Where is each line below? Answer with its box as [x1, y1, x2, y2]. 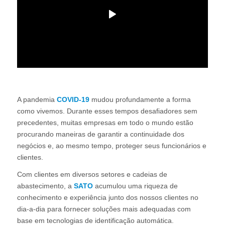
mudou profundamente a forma [89, 95, 191, 103]
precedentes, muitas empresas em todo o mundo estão [17, 118, 193, 127]
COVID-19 [56, 95, 89, 103]
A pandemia [17, 95, 57, 103]
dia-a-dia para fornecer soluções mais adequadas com [17, 205, 191, 213]
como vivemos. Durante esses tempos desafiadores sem [17, 106, 197, 115]
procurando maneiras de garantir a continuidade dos [17, 130, 184, 138]
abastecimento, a [17, 182, 74, 190]
